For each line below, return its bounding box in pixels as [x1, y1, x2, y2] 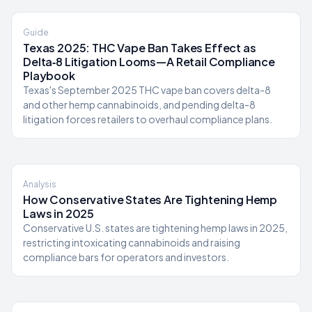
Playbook [23, 68, 75, 83]
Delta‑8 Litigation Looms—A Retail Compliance [23, 54, 275, 69]
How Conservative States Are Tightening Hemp [23, 192, 278, 207]
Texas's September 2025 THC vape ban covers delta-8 [23, 84, 271, 96]
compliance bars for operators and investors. [23, 251, 229, 263]
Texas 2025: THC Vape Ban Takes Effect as [23, 40, 256, 55]
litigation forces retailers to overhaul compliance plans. [23, 113, 272, 125]
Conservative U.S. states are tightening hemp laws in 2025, [23, 221, 288, 234]
